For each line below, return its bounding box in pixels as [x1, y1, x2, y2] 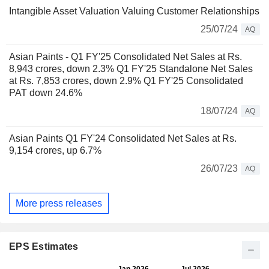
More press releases [16, 198, 102, 208]
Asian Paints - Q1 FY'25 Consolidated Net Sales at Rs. [9, 52, 242, 62]
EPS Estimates [9, 241, 79, 252]
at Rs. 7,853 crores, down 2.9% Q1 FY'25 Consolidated [9, 76, 243, 86]
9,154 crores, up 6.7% [9, 145, 101, 156]
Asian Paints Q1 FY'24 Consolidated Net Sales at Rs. [9, 133, 237, 144]
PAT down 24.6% [9, 88, 82, 98]
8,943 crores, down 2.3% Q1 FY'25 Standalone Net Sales [9, 64, 253, 74]
